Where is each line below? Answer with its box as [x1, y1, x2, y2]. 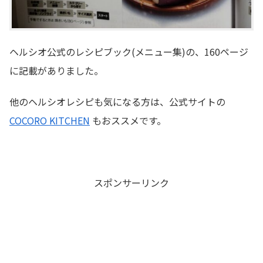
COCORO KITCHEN [9, 113, 90, 128]
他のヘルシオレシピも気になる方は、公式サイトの [9, 95, 225, 109]
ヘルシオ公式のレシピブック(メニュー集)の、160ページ [9, 45, 248, 59]
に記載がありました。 [9, 63, 103, 78]
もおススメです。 [90, 113, 166, 128]
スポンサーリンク [94, 175, 169, 190]
